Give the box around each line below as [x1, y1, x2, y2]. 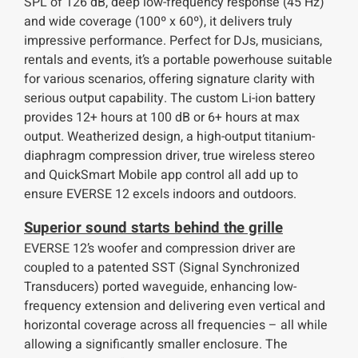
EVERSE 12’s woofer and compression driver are [24, 238, 296, 258]
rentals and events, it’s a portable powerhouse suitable [24, 50, 332, 70]
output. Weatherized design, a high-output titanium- [24, 126, 315, 146]
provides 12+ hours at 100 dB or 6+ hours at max [24, 107, 300, 127]
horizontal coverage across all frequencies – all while [24, 315, 328, 335]
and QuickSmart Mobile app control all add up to [24, 165, 298, 185]
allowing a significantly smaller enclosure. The [24, 334, 288, 354]
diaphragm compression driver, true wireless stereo [24, 145, 315, 165]
